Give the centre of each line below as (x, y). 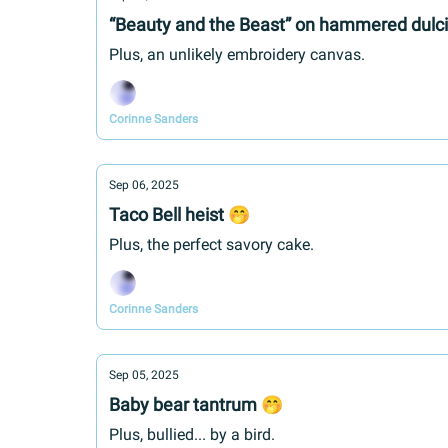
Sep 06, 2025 (144, 185)
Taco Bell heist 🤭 (179, 214)
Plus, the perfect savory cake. (211, 244)
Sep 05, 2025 (144, 375)
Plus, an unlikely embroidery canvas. (237, 54)
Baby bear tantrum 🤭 (196, 404)
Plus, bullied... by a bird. (192, 434)
